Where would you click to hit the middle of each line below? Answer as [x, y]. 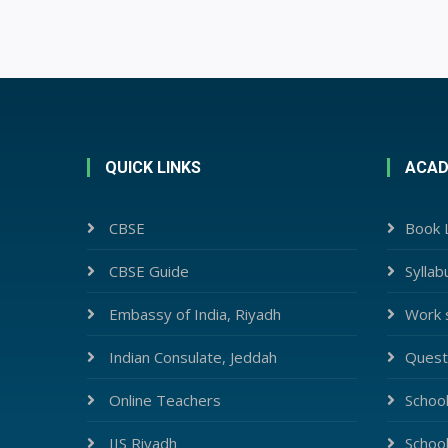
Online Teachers [165, 400]
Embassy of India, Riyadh [195, 314]
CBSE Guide [149, 271]
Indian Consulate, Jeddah [193, 357]
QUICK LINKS [153, 167]
